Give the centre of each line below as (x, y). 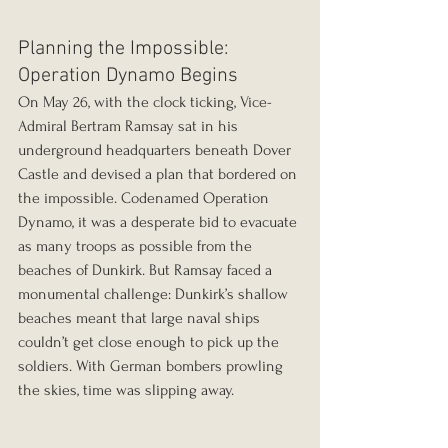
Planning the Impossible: (126, 49)
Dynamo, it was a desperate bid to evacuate (159, 222)
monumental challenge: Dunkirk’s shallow (155, 294)
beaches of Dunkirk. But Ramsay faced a (147, 270)
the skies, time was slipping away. (126, 390)
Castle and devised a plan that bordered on (159, 174)
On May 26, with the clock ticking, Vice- (145, 102)
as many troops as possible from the (137, 246)
